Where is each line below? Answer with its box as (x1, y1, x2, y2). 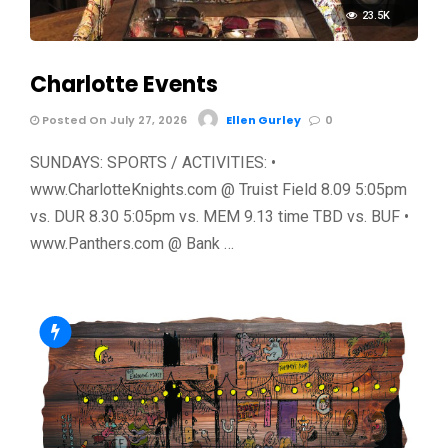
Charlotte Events (30, 68, 218, 100)
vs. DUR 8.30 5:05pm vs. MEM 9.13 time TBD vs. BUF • (30, 206, 409, 226)
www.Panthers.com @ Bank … (30, 233, 234, 253)
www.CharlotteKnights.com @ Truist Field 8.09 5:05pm (30, 179, 407, 199)
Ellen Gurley (226, 111, 301, 128)
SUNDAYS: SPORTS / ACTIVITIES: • (30, 152, 276, 172)
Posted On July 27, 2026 (39, 111, 187, 128)
